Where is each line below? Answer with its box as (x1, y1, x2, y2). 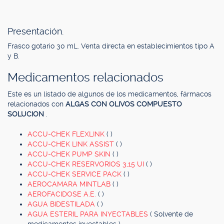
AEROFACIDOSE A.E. (27, 190, 98, 198)
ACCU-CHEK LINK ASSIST (27, 140, 116, 148)
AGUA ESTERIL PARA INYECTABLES (27, 210, 150, 218)
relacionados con (7, 100, 65, 108)
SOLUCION (7, 110, 46, 118)
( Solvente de (150, 210, 193, 218)
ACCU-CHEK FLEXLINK (27, 130, 106, 138)
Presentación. (7, 26, 63, 36)
